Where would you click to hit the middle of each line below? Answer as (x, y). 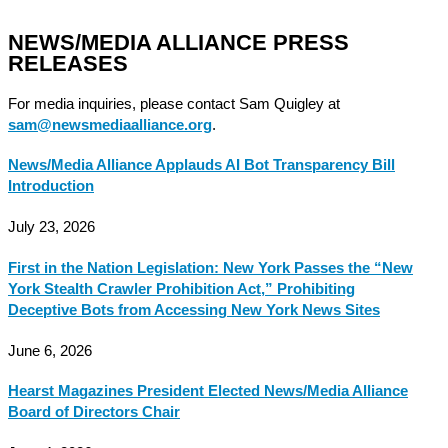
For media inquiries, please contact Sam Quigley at (174, 103)
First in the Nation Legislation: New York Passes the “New (210, 267)
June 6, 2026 (50, 350)
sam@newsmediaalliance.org (110, 124)
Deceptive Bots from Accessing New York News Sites (194, 309)
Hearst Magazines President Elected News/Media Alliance (208, 391)
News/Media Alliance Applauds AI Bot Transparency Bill (201, 165)
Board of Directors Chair (94, 412)
